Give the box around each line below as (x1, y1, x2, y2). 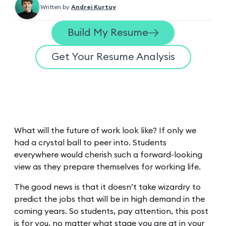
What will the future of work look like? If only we (14, 126, 196, 135)
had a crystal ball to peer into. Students (14, 138, 166, 147)
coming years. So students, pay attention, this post (14, 207, 208, 215)
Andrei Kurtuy (71, 4, 116, 10)
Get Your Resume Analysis (51, 51, 175, 62)
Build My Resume (68, 27, 148, 38)
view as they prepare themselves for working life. (14, 162, 201, 171)
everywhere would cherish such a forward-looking (14, 150, 202, 159)
